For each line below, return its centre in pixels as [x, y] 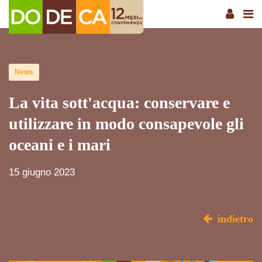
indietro [235, 219]
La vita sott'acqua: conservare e [119, 103]
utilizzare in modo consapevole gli [126, 124]
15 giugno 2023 [42, 173]
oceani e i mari [60, 145]
